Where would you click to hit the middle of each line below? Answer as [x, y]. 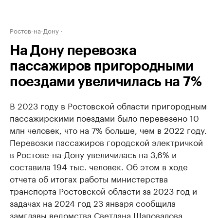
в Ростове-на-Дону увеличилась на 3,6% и [93, 154]
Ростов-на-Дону [34, 30]
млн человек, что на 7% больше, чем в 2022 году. [108, 129]
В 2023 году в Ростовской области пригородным [108, 105]
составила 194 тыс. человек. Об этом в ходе [99, 166]
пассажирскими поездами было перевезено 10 [104, 117]
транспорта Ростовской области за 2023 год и [103, 190]
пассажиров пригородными [102, 66]
